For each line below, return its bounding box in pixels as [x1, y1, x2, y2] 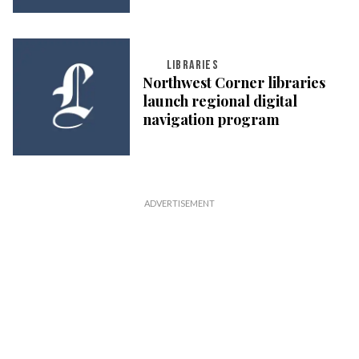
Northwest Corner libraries [142, 73, 325, 93]
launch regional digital [142, 91, 297, 111]
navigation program [142, 110, 280, 130]
